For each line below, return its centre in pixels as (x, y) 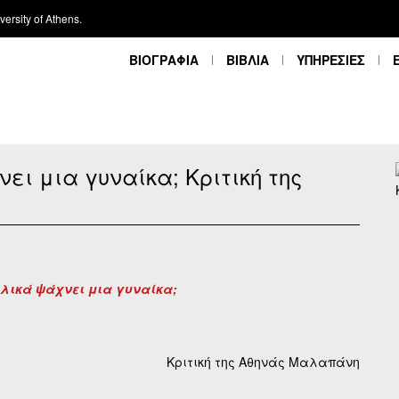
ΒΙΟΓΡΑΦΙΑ (164, 59)
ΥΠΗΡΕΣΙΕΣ (331, 59)
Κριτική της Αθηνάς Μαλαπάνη (263, 362)
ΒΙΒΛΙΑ (248, 59)
